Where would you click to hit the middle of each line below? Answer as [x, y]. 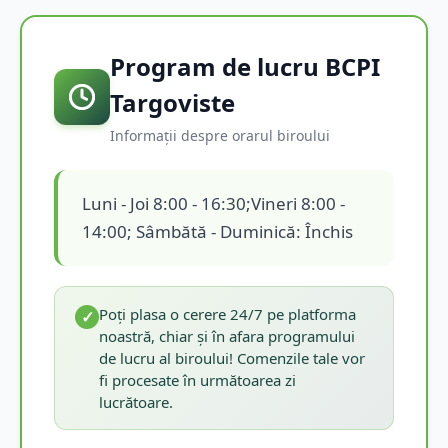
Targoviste [172, 102]
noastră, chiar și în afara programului [227, 335]
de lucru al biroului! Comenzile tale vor [232, 357]
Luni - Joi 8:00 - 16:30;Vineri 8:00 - [213, 203]
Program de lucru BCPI [245, 66]
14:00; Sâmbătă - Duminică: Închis [217, 231]
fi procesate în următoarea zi [197, 379]
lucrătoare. [136, 401]
